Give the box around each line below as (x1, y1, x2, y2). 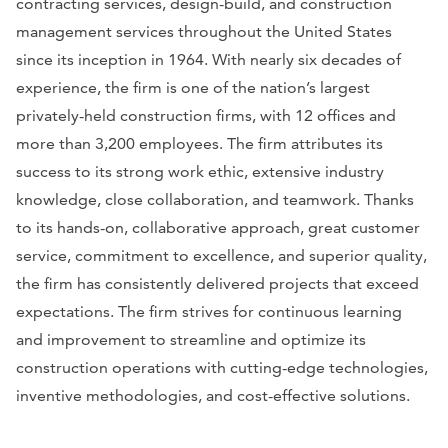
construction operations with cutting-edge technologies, (16, 358, 428, 378)
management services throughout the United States (16, 22, 392, 42)
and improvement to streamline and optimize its (16, 330, 366, 350)
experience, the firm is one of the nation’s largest (16, 78, 370, 98)
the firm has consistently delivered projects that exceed (16, 274, 419, 294)
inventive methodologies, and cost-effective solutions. (16, 386, 410, 406)
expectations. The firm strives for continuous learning (16, 302, 402, 322)
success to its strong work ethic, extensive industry (16, 162, 384, 182)
